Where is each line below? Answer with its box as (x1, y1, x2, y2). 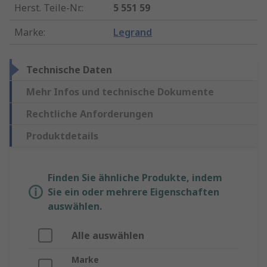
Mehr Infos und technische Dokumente (26, 85, 214, 99)
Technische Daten (26, 63, 112, 77)
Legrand (113, 26, 153, 39)
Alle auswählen (72, 229, 144, 243)
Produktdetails (26, 129, 98, 143)
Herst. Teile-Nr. (14, 1, 82, 15)
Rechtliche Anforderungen (26, 107, 153, 121)
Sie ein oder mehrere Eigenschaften (48, 185, 219, 199)
